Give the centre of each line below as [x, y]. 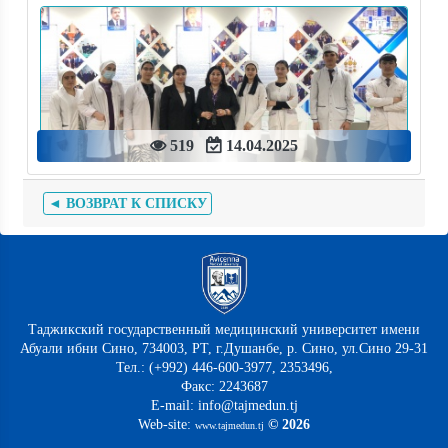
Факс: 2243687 [224, 386]
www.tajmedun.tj [229, 425]
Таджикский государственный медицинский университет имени [224, 329]
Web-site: [166, 424]
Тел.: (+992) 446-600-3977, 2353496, [224, 367]
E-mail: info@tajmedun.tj [224, 405]
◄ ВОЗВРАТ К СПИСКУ [127, 203]
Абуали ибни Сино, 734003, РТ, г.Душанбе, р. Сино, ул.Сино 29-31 [224, 348]
